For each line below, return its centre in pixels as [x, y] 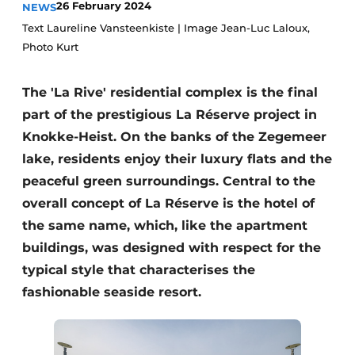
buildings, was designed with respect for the [172, 248]
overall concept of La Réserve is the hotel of [168, 203]
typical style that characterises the [139, 270]
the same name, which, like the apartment [165, 225]
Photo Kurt [50, 47]
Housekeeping [74, 15]
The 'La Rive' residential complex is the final [170, 92]
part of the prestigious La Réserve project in [170, 115]
